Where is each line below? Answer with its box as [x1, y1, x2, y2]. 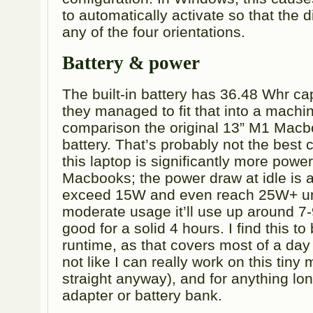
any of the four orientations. [62, 23, 246, 40]
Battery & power [62, 52, 201, 73]
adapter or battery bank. [62, 286, 223, 303]
